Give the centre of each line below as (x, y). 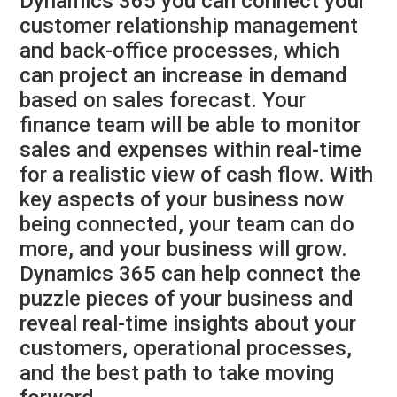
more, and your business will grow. (184, 249)
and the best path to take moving (177, 374)
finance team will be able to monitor (191, 125)
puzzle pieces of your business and (187, 299)
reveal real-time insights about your (188, 324)
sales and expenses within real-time (191, 150)
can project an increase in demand (184, 76)
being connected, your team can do (187, 225)
